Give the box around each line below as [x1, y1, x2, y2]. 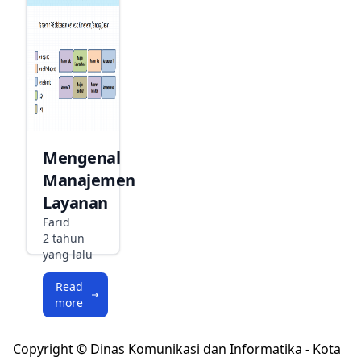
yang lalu [43, 247, 93, 263]
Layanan [43, 192, 108, 214]
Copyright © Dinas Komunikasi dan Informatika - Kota [13, 340, 341, 358]
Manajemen [43, 169, 135, 192]
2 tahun [43, 230, 85, 247]
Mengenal [43, 147, 120, 169]
